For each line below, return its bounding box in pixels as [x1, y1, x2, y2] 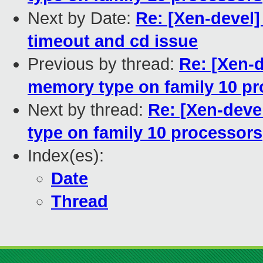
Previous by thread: [28, 55, 179, 74]
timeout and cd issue [28, 32, 198, 51]
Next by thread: [28, 100, 148, 120]
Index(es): [28, 146, 104, 166]
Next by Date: [28, 9, 136, 28]
